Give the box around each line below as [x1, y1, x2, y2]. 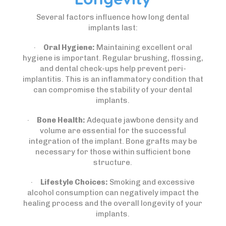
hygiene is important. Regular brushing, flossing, [22, 53, 203, 63]
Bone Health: [37, 116, 86, 125]
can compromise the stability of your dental [33, 85, 193, 94]
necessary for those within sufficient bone [35, 147, 191, 156]
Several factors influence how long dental [36, 13, 190, 22]
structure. [93, 158, 133, 167]
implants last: [88, 23, 138, 32]
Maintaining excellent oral [94, 43, 192, 52]
